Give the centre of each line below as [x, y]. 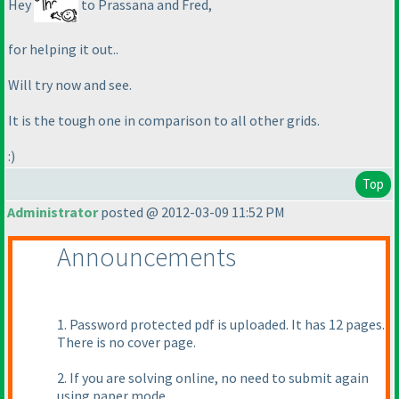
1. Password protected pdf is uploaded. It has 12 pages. [221, 325]
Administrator [53, 212]
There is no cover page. [126, 342]
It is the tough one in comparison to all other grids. [164, 121]
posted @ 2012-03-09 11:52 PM [191, 212]
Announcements [147, 257]
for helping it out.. [63, 49]
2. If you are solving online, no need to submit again [213, 378]
